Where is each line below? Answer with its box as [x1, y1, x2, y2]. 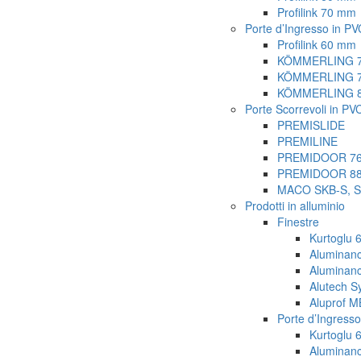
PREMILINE [277, 133, 338, 150]
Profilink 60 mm [277, 36, 356, 53]
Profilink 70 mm [277, 4, 356, 21]
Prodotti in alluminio [245, 197, 345, 214]
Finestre [277, 214, 319, 230]
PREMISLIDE [277, 117, 345, 134]
